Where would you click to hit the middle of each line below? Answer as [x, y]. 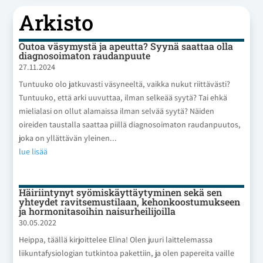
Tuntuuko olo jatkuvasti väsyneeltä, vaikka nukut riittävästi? [125, 84]
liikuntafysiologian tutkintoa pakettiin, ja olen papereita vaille [127, 253]
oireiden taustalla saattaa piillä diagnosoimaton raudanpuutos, [130, 124]
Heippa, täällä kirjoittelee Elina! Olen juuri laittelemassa [116, 239]
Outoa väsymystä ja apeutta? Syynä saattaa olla [126, 46]
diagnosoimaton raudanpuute [85, 55]
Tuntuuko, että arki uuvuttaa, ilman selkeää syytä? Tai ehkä [123, 97]
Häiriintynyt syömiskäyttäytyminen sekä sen [121, 192]
